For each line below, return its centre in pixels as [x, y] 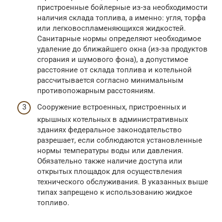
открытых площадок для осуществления [110, 172]
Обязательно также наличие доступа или [110, 161]
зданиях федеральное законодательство [110, 130]
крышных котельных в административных [112, 120]
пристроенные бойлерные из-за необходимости [122, 7]
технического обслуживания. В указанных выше [123, 182]
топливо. [53, 203]
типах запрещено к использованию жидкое [115, 193]
